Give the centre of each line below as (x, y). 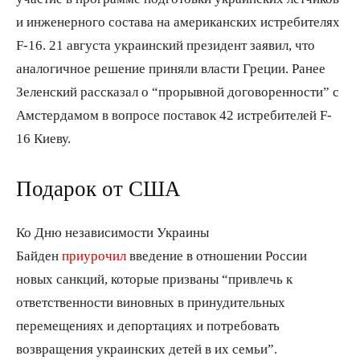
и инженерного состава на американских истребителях (178, 21)
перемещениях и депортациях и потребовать (148, 325)
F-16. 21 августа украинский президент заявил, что (166, 44)
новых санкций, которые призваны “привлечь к (154, 278)
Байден (39, 255)
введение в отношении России (217, 255)
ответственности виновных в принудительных (151, 301)
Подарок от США (98, 188)
